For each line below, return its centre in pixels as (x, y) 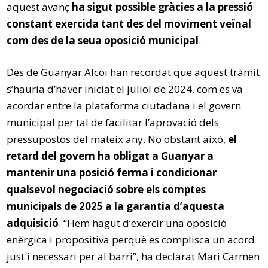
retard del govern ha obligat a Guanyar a (110, 156)
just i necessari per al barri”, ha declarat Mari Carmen (133, 256)
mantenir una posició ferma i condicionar (112, 172)
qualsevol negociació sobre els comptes (106, 189)
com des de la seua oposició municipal (103, 40)
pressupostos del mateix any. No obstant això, (118, 139)
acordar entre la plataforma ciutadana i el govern (124, 105)
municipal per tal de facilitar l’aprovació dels (113, 122)
